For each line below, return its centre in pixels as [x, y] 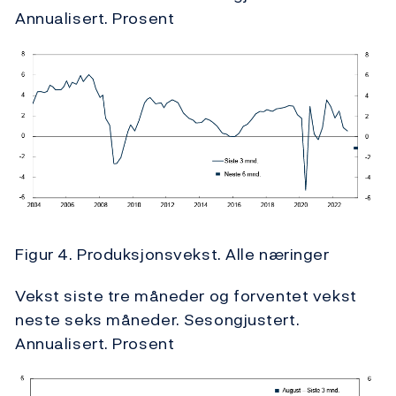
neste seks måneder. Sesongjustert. [158, 320]
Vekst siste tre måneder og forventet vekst [186, 296]
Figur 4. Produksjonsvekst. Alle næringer [172, 255]
